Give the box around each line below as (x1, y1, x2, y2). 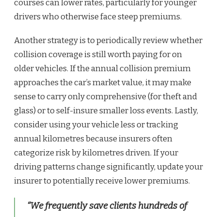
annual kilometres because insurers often (14, 133, 172, 144)
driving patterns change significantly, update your (14, 161, 203, 172)
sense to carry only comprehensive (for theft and (14, 91, 197, 102)
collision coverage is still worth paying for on (14, 49, 182, 60)
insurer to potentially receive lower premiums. (14, 175, 190, 186)
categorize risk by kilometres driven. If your (14, 147, 178, 158)
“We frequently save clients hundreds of (27, 200, 187, 211)
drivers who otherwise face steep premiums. (14, 11, 182, 22)
